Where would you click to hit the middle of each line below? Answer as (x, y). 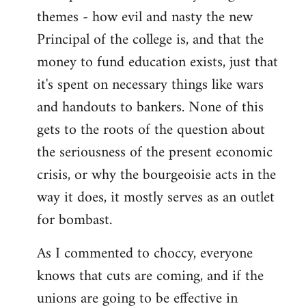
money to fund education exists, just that (157, 63)
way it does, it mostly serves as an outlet (156, 198)
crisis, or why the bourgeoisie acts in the (156, 176)
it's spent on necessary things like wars (150, 85)
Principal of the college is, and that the (150, 40)
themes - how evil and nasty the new (145, 18)
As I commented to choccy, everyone (145, 254)
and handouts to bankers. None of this (150, 108)
